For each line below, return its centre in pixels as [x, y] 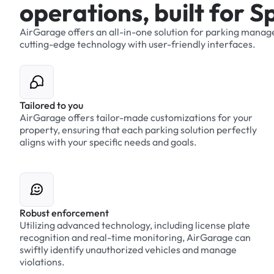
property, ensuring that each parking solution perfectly [138, 130]
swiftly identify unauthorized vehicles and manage [128, 250]
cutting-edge [47, 44]
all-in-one [131, 32]
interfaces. [231, 44]
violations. [42, 262]
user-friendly [177, 44]
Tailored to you [51, 105]
